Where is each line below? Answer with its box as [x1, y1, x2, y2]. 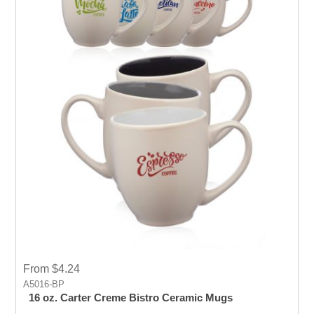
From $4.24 [23, 262, 81, 275]
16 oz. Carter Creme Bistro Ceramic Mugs [29, 291, 233, 303]
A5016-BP [23, 278, 65, 289]
